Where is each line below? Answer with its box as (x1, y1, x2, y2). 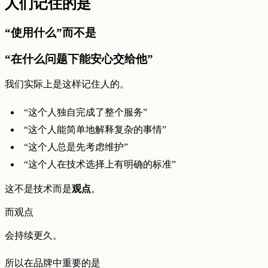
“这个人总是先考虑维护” (24, 141, 128, 152)
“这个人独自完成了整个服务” (24, 106, 147, 117)
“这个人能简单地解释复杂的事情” (24, 124, 166, 135)
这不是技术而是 (5, 183, 72, 194)
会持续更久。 (5, 230, 62, 240)
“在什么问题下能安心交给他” (5, 53, 153, 66)
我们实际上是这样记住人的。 (5, 78, 129, 89)
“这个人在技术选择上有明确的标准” (24, 159, 176, 169)
